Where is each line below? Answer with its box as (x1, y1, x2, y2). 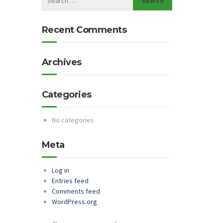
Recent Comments (41, 24, 126, 35)
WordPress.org (51, 197, 97, 206)
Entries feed (51, 176, 89, 185)
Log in (51, 166, 69, 175)
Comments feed (51, 187, 100, 196)
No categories (51, 115, 94, 124)
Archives (41, 57, 82, 68)
